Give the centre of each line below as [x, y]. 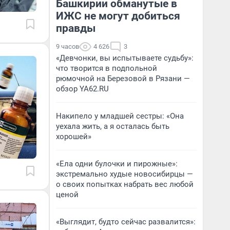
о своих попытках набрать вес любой [125, 184]
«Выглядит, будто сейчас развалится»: [126, 222]
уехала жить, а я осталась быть [113, 126]
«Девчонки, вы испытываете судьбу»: [125, 58]
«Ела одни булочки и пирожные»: [117, 164]
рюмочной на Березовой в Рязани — [123, 79]
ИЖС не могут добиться [118, 16]
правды [76, 28]
